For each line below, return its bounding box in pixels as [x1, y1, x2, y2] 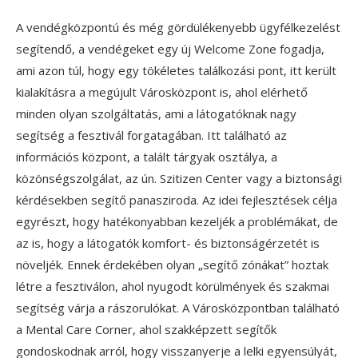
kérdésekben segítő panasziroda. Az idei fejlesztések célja [16, 192, 337, 209]
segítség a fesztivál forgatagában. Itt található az [16, 127, 287, 144]
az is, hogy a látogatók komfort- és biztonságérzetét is [16, 235, 320, 252]
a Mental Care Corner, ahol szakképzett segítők [16, 321, 276, 338]
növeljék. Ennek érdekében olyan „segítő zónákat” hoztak [16, 257, 328, 273]
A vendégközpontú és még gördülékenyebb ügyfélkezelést [16, 19, 340, 36]
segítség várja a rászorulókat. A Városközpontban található [16, 300, 340, 316]
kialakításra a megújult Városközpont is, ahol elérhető [16, 84, 308, 101]
